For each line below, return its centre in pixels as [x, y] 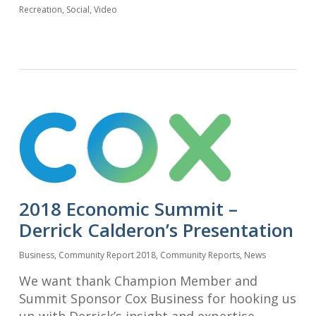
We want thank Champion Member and [138, 280]
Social [78, 9]
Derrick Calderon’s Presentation [156, 230]
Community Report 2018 [107, 255]
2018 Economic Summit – [128, 208]
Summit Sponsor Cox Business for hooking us [157, 298]
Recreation [40, 9]
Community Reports [200, 255]
